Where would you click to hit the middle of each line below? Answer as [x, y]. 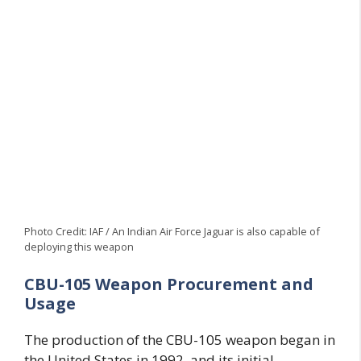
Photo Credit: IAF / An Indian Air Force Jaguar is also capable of [172, 231]
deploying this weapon [79, 246]
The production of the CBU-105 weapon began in [180, 340]
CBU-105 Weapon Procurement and [169, 284]
